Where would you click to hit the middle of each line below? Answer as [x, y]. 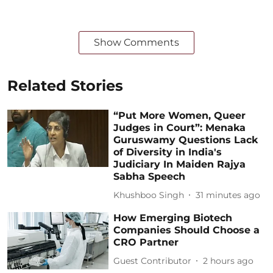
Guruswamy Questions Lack [186, 140]
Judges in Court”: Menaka [180, 128]
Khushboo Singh [149, 195]
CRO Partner [146, 243]
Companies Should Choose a [187, 230]
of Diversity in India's [168, 152]
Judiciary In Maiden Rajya [180, 165]
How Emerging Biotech [173, 218]
